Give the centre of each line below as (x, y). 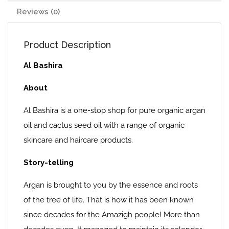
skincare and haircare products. (78, 140)
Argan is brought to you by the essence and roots (111, 185)
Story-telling (50, 163)
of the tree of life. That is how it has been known (109, 200)
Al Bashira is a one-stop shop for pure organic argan (114, 110)
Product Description (67, 45)
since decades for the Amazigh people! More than (112, 215)
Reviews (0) (38, 12)
